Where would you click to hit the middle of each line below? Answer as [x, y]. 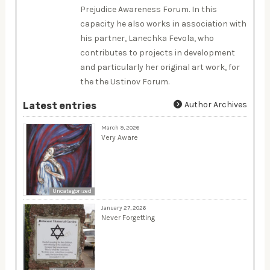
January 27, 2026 [123, 208]
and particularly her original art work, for [160, 67]
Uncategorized [72, 191]
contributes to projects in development [157, 52]
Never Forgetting [128, 217]
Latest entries [59, 105]
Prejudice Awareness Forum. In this [148, 9]
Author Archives [215, 104]
